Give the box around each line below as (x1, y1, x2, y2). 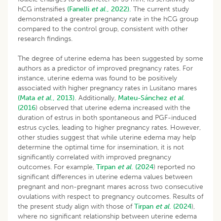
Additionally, (76, 93, 118, 102)
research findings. (18, 34, 73, 43)
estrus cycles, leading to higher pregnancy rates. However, (18, 123, 201, 132)
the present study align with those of (18, 202, 134, 211)
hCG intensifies (18, 4, 67, 13)
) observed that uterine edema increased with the (36, 103, 190, 112)
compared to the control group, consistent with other (18, 24, 188, 33)
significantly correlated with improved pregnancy (18, 152, 171, 161)
